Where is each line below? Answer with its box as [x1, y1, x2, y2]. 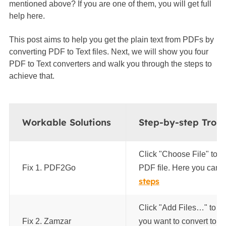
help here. [9, 12, 45, 20]
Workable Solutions [22, 117, 111, 128]
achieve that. [9, 71, 54, 80]
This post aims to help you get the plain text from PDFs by [9, 35, 214, 44]
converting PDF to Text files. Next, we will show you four [9, 47, 208, 56]
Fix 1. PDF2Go [22, 163, 76, 172]
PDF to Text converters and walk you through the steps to [9, 59, 212, 68]
